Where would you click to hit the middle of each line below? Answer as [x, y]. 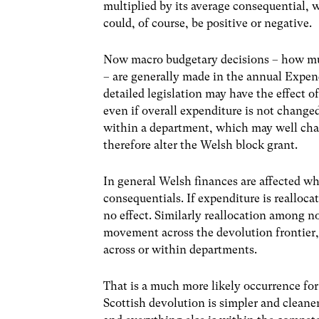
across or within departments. [181, 250]
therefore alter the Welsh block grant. [201, 145]
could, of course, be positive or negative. [208, 23]
